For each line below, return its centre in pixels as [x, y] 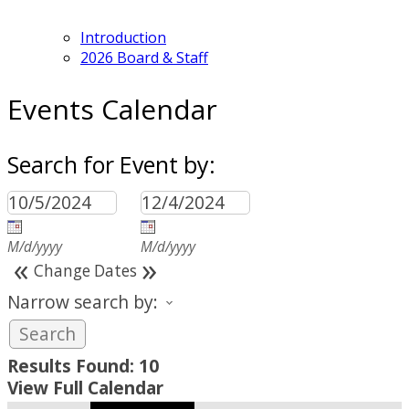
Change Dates [85, 270]
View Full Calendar [85, 387]
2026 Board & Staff [144, 57]
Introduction [123, 37]
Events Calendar [112, 109]
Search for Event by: [111, 164]
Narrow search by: [83, 301]
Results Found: [71, 365]
